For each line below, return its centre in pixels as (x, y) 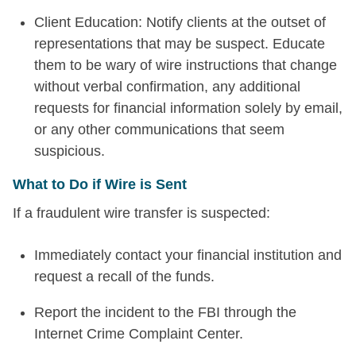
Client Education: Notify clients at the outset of (180, 22)
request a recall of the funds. (124, 276)
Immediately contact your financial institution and (188, 255)
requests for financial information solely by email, (188, 108)
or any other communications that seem (159, 129)
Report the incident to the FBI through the (165, 312)
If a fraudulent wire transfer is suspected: (141, 213)
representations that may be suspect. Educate (180, 43)
